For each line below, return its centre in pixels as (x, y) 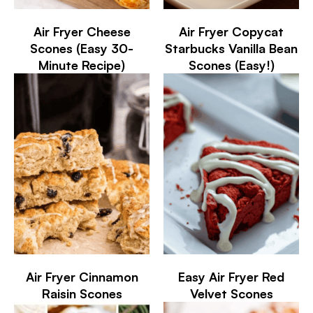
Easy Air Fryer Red (231, 276)
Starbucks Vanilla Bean (231, 49)
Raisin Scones (82, 293)
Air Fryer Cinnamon (82, 276)
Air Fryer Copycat (231, 32)
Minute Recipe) (82, 65)
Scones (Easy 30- (82, 49)
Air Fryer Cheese (82, 32)
